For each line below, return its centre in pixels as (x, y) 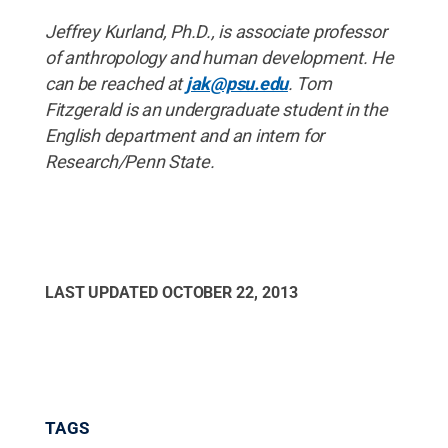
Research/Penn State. (129, 161)
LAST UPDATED (103, 292)
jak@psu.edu (236, 83)
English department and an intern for (184, 135)
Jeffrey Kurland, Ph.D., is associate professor (215, 31)
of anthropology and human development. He (219, 57)
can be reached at (115, 83)
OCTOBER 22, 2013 (229, 292)
